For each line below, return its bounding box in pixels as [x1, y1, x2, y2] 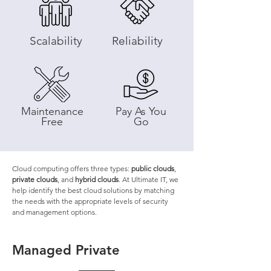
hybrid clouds [75, 175, 119, 184]
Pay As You [116, 105, 166, 118]
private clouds [12, 175, 57, 184]
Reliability [112, 34, 163, 48]
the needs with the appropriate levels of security [12, 197, 168, 206]
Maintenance [21, 105, 83, 118]
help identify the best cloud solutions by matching [12, 186, 174, 195]
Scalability [29, 34, 82, 48]
